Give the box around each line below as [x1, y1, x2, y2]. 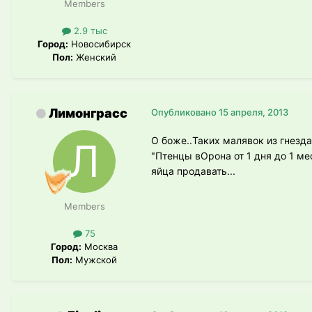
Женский [73, 51, 116, 63]
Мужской [72, 253, 117, 265]
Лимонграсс [48, 105, 127, 120]
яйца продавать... [151, 164, 235, 177]
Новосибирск [68, 38, 131, 49]
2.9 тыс [70, 24, 107, 36]
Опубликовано [151, 106, 219, 118]
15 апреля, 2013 [219, 106, 288, 118]
